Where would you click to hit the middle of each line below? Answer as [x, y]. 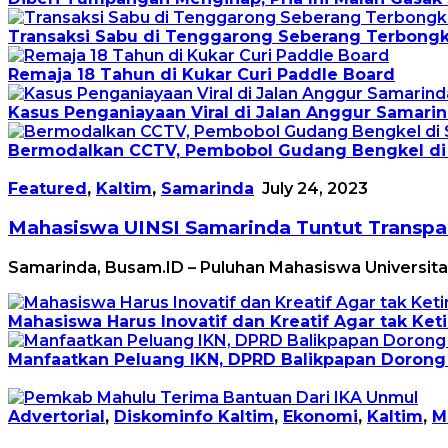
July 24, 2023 [315, 188]
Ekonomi [320, 416]
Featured [47, 188]
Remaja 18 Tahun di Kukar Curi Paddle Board [201, 74]
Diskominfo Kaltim [194, 416]
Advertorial [56, 416]
